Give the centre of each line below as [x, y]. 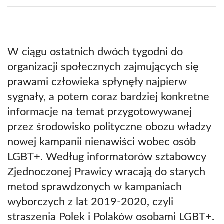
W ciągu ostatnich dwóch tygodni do [95, 52]
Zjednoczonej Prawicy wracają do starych [106, 172]
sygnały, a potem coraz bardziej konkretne [108, 97]
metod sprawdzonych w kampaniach [95, 187]
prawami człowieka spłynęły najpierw [97, 82]
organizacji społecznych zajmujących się [103, 67]
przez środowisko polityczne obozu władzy [109, 127]
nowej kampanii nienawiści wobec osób [102, 142]
